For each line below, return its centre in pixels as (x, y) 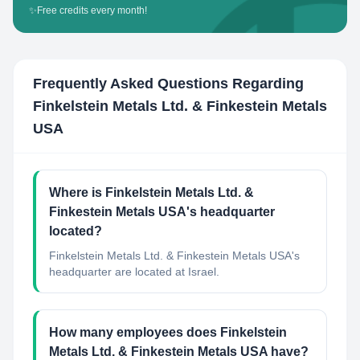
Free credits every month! (92, 10)
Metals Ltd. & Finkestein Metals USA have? (179, 352)
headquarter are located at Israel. (134, 272)
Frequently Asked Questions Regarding (168, 84)
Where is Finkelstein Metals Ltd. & (151, 192)
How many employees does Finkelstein (168, 332)
